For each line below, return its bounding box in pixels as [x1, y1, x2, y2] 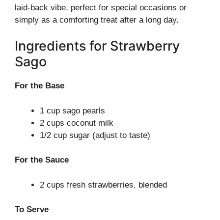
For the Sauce [15, 155, 69, 165]
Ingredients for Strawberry [15, 38, 180, 54]
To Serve [15, 205, 49, 214]
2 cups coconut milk [40, 118, 113, 128]
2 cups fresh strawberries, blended [40, 180, 167, 190]
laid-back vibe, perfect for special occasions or [15, 2, 187, 12]
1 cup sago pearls [40, 106, 105, 115]
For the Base [15, 81, 64, 90]
